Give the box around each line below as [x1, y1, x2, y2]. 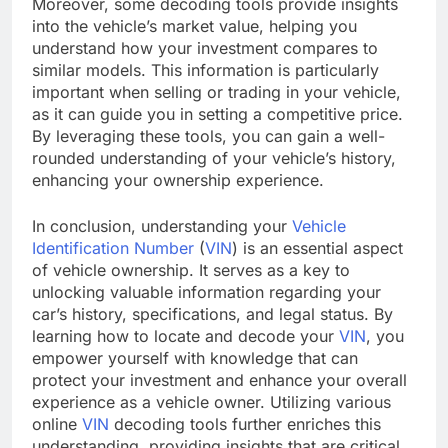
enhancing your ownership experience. [32, 169, 324, 190]
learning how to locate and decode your [32, 325, 339, 346]
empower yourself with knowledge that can [32, 347, 358, 368]
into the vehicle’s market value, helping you [32, 15, 357, 36]
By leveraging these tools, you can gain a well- [32, 125, 385, 146]
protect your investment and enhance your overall [32, 369, 407, 390]
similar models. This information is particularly [32, 59, 379, 80]
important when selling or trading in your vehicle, [32, 81, 401, 102]
